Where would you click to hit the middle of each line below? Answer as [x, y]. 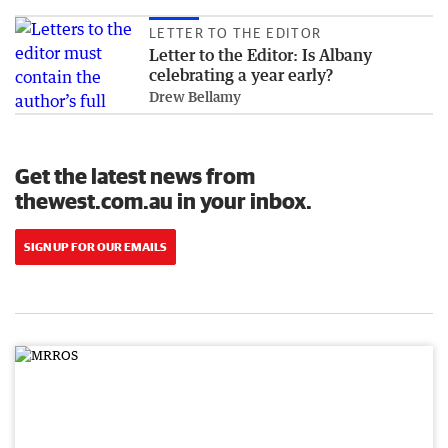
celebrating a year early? [241, 75]
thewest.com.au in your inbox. [163, 200]
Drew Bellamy [195, 96]
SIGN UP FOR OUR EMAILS [95, 246]
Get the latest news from [135, 175]
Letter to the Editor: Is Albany [260, 55]
